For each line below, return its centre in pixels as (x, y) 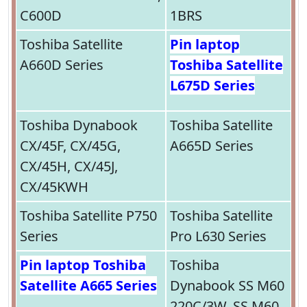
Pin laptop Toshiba (83, 265)
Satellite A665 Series (88, 286)
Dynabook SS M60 (227, 286)
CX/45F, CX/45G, (70, 146)
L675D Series (212, 86)
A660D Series (62, 65)
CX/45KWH (54, 187)
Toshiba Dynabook (79, 125)
